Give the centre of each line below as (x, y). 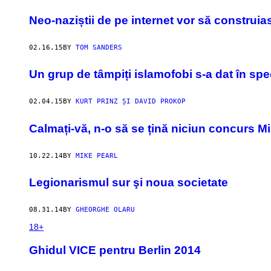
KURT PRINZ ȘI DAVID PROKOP (131, 102)
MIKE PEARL (97, 155)
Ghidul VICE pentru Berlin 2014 (115, 250)
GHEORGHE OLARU (105, 210)
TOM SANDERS (99, 47)
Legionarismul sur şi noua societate (129, 183)
